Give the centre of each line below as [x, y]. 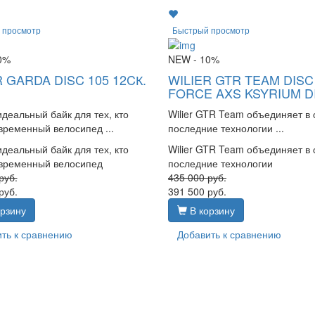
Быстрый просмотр [211, 30]
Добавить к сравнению [229, 234]
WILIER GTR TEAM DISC [240, 79]
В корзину [211, 210]
